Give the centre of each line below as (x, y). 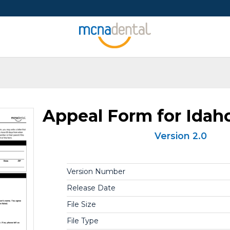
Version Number (96, 171)
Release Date (91, 188)
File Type (82, 221)
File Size (81, 204)
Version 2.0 (181, 136)
